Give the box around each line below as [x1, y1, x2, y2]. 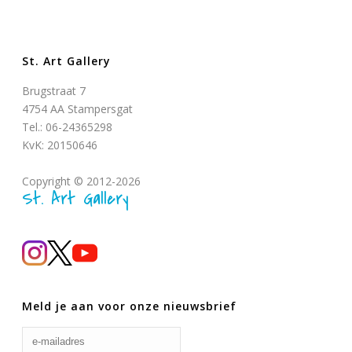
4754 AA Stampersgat [22, 101, 134, 116]
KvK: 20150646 [22, 137, 98, 152]
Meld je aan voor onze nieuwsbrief [22, 299, 237, 314]
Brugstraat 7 [22, 82, 86, 98]
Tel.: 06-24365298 [22, 119, 113, 134]
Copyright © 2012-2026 [22, 173, 141, 189]
